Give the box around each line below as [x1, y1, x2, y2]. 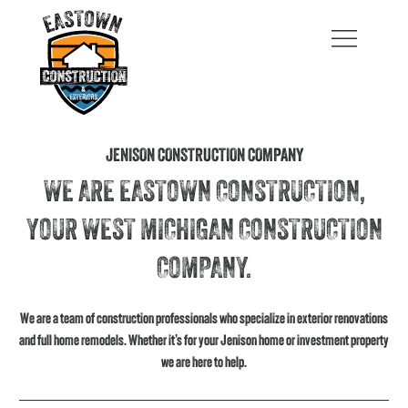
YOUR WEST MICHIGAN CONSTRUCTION [25, 218, 382, 247]
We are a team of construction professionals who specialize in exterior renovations [20, 312, 388, 327]
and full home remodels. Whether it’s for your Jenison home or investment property [19, 334, 389, 349]
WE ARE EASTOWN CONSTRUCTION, [43, 179, 365, 209]
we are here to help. [161, 356, 247, 371]
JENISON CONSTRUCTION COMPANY [105, 148, 303, 166]
